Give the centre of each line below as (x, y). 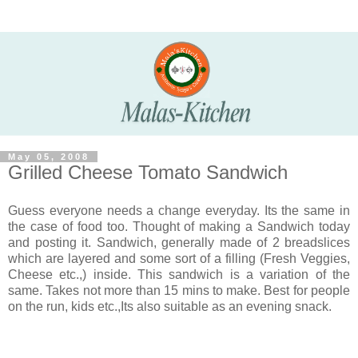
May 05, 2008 (49, 157)
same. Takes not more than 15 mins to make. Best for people (179, 290)
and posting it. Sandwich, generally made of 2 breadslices (179, 242)
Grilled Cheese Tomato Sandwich (148, 173)
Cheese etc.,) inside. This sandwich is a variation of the (179, 274)
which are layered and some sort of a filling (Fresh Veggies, (179, 258)
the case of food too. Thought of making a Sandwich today (179, 226)
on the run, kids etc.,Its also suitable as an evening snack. (170, 306)
